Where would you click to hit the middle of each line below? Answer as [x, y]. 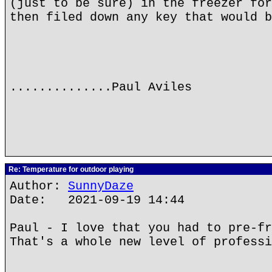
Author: [39, 186]
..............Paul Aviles [101, 87]
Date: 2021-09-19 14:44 [97, 200]
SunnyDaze [101, 186]
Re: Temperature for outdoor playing [70, 169]
